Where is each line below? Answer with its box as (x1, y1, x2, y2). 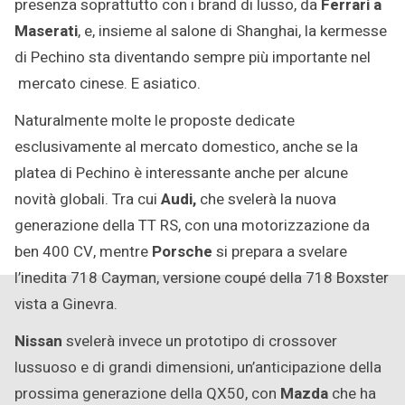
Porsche (152, 240, 212, 264)
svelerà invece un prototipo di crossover (62, 330, 337, 353)
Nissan (14, 330, 62, 353)
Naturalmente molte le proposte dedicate (14, 109, 295, 133)
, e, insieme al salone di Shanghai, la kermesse (78, 20, 387, 43)
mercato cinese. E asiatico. (14, 72, 201, 96)
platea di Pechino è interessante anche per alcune (14, 162, 348, 185)
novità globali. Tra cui (14, 188, 161, 212)
